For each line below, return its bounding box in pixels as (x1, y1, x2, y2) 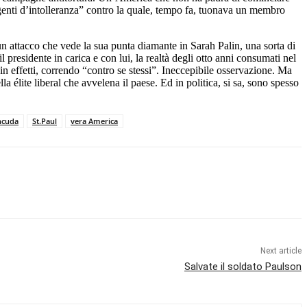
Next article (260, 245, 302, 256)
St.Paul (32, 115, 57, 126)
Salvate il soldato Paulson (184, 260, 302, 273)
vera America (71, 115, 118, 126)
